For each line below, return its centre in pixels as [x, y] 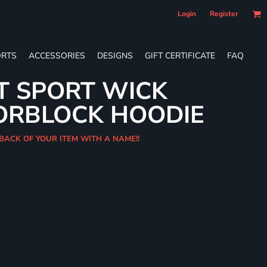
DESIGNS [115, 55]
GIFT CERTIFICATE [180, 55]
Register [224, 14]
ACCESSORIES [57, 55]
